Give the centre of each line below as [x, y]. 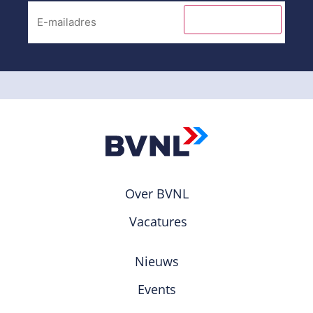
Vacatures [158, 221]
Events [156, 289]
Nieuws [156, 261]
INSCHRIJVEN [233, 19]
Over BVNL [156, 193]
